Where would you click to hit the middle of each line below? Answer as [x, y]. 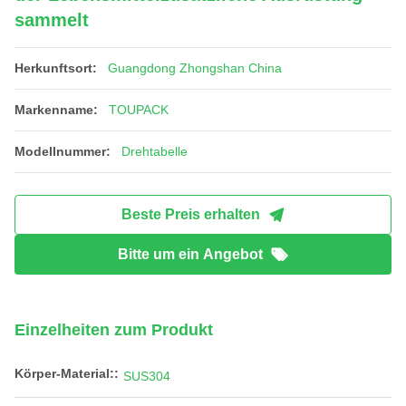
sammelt [52, 20]
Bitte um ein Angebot [190, 254]
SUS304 [147, 376]
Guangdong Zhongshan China [195, 68]
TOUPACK [139, 110]
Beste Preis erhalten [190, 214]
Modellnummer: [63, 151]
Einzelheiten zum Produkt [114, 330]
